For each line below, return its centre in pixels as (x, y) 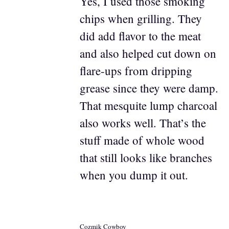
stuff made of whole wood (142, 140)
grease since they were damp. (149, 88)
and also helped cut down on (148, 53)
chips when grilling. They (141, 18)
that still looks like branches (146, 157)
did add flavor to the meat (140, 36)
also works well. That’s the (143, 123)
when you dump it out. (134, 175)
